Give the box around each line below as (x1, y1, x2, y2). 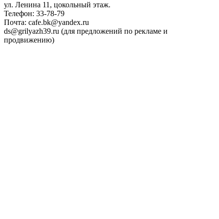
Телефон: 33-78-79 (4, 9, 65, 18)
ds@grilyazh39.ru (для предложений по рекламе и (4, 27, 168, 35)
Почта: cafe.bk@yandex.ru (4, 18, 89, 26)
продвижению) (4, 36, 54, 44)
